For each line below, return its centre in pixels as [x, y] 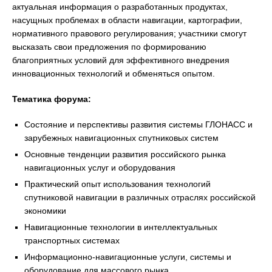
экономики [45, 211]
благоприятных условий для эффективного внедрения [121, 60]
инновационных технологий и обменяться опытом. [114, 73]
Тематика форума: [52, 99]
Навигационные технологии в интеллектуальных [121, 227]
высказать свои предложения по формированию [109, 47]
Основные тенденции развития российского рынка [125, 154]
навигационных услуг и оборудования [100, 168]
